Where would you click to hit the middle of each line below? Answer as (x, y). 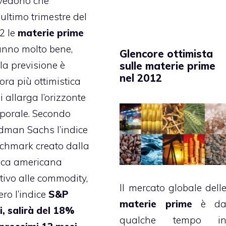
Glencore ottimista (166, 53)
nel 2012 (141, 78)
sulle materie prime (168, 66)
